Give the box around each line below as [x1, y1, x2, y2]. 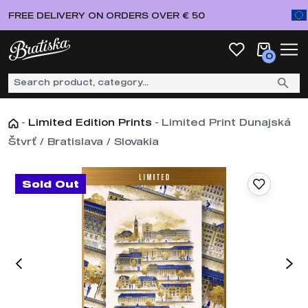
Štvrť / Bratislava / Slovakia [8, 135, 159, 147]
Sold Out [22, 178, 79, 190]
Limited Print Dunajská [162, 116, 291, 128]
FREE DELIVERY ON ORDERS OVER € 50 [8, 10, 205, 20]
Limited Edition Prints [28, 116, 152, 128]
